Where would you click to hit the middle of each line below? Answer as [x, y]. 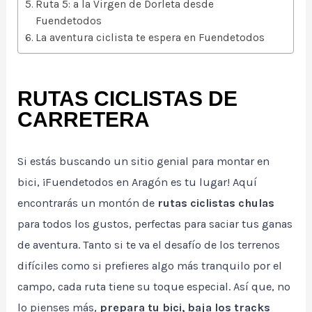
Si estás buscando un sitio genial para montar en [144, 162]
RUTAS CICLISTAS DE [128, 99]
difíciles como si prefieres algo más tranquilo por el [150, 266]
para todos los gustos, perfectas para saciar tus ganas [155, 224]
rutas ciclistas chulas [215, 203]
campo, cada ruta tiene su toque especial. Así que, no [154, 287]
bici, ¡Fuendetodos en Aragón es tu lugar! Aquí [138, 182]
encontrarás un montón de [86, 203]
